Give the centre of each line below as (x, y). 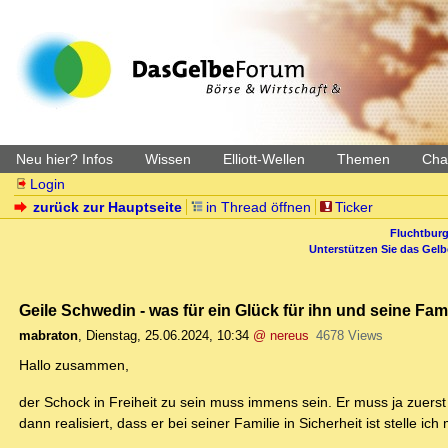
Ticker (353, 207)
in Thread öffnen (258, 207)
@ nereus (281, 336)
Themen (363, 159)
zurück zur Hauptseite (108, 207)
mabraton (48, 336)
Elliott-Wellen (264, 159)
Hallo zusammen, (74, 365)
